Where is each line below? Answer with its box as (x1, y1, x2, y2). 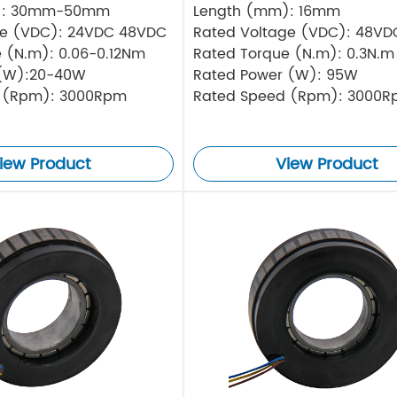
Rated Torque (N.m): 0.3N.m (192, 43, 394, 66)
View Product (276, 152, 378, 178)
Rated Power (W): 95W (192, 64, 358, 88)
